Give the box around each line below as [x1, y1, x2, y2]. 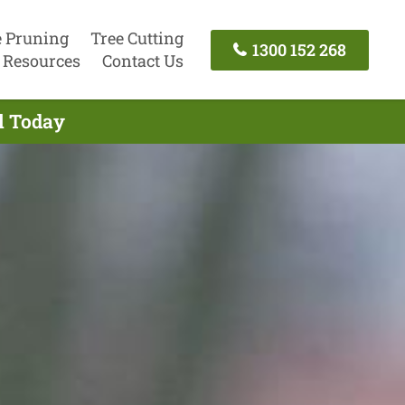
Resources [2, 50, 80, 71]
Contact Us [101, 50, 184, 71]
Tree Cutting [89, 27, 184, 49]
